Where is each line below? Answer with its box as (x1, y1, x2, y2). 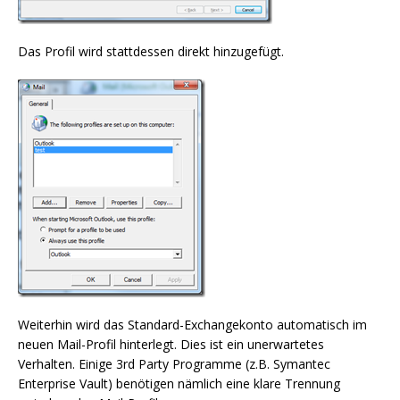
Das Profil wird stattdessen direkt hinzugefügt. (18, 43, 284, 60)
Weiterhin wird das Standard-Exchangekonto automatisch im (18, 316, 367, 333)
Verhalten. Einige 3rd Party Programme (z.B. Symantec (18, 355, 330, 372)
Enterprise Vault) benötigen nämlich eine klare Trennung (18, 375, 340, 392)
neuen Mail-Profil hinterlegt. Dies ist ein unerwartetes (18, 336, 324, 353)
